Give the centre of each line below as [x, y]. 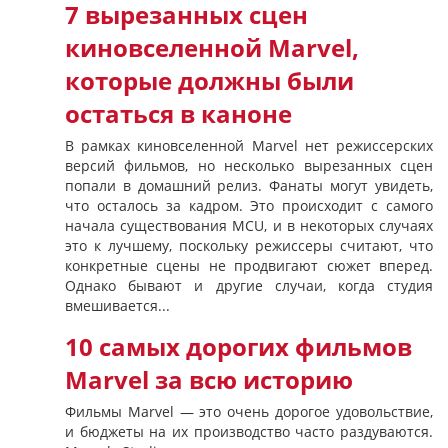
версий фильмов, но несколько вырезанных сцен [249, 165]
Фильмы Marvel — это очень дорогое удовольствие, [249, 411]
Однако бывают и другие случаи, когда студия [249, 285]
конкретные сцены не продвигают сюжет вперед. [249, 265]
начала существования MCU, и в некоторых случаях [249, 225]
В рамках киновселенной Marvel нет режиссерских [249, 145]
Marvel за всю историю [209, 380]
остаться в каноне [178, 114]
